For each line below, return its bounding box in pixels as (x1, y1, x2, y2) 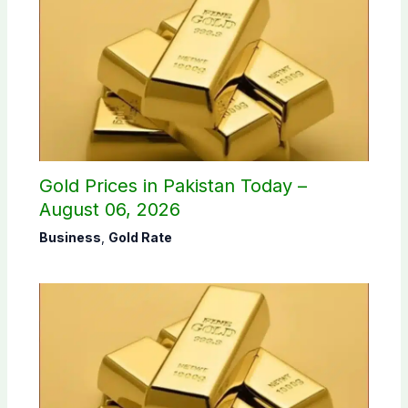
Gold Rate (107, 229, 172, 246)
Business (38, 229, 101, 246)
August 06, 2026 (38, 199, 180, 221)
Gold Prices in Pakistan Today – (38, 175, 307, 198)
